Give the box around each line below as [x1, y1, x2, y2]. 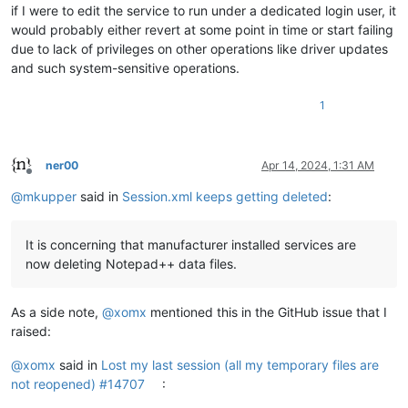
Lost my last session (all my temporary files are [101, 356, 379, 372]
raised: [11, 322, 51, 339]
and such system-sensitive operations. [11, 59, 240, 76]
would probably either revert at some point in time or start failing [11, 21, 393, 37]
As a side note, [11, 303, 102, 320]
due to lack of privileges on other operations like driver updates [11, 40, 388, 56]
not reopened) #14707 [11, 375, 145, 392]
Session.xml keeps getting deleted [122, 188, 328, 204]
